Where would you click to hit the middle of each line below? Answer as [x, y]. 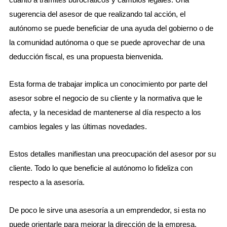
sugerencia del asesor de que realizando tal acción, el [97, 14]
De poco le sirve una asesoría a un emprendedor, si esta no [107, 210]
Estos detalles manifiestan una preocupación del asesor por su [112, 154]
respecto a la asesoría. [47, 182]
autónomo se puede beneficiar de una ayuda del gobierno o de [111, 28]
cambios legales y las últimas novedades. [78, 127]
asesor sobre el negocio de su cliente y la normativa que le [105, 98]
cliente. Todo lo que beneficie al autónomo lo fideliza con [101, 168]
